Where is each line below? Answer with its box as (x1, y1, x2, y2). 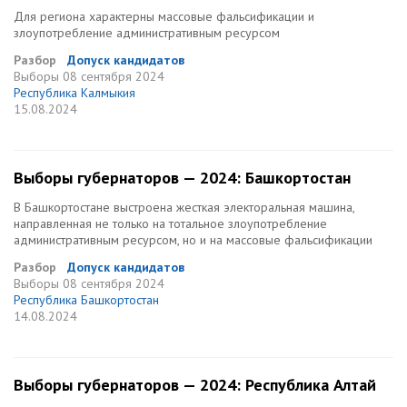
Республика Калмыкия (14, 84, 135, 101)
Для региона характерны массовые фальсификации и (14, 8, 314, 25)
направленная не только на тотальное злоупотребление (14, 215, 327, 232)
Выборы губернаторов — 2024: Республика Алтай (14, 374, 376, 395)
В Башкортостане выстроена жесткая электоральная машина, (14, 199, 354, 215)
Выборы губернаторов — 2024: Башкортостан (14, 167, 351, 188)
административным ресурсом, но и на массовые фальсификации (14, 232, 372, 248)
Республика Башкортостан (14, 292, 159, 308)
